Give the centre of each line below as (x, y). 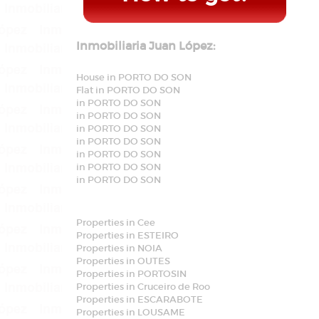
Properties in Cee (116, 223)
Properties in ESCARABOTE (140, 299)
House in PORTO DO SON (134, 77)
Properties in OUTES (123, 261)
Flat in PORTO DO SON (128, 90)
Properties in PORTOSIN (131, 274)
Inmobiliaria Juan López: (146, 46)
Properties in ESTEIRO (127, 235)
